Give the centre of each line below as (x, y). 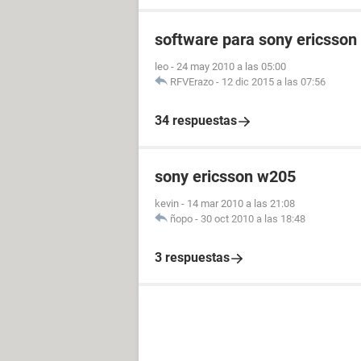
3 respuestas (192, 257)
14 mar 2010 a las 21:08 (241, 203)
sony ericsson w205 (225, 176)
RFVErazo (192, 82)
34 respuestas (196, 120)
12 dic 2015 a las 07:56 (274, 82)
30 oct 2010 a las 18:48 (253, 219)
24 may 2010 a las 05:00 (231, 66)
